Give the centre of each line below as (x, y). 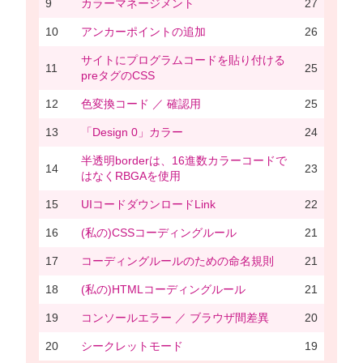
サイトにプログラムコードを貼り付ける (183, 60)
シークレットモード (132, 346)
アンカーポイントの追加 (143, 32)
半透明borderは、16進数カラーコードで (184, 161)
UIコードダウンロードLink (148, 205)
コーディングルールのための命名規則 (177, 261)
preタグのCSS (118, 76)
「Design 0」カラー (132, 132)
